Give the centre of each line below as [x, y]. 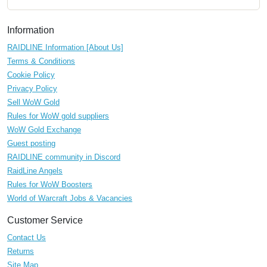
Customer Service [45, 220]
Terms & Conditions [41, 61]
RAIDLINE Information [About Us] [65, 48]
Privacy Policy [32, 89]
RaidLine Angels [35, 171]
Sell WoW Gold [33, 103]
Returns [21, 252]
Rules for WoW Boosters [50, 185]
